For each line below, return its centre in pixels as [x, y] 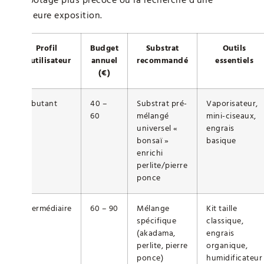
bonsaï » [153, 141]
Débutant [39, 103]
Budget [104, 48]
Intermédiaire [47, 208]
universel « [157, 128]
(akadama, [156, 233]
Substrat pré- [162, 103]
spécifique [156, 221]
